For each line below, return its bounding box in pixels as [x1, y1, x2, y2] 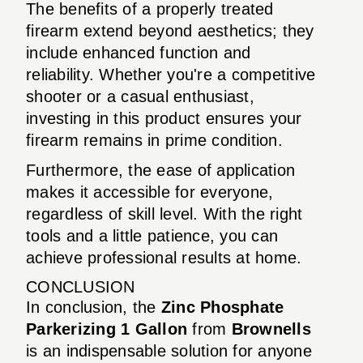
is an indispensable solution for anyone [26, 341, 312, 360]
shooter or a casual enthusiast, [26, 87, 254, 105]
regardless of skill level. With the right [26, 204, 303, 223]
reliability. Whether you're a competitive [26, 65, 316, 83]
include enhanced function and [26, 43, 251, 62]
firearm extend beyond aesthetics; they [26, 21, 314, 40]
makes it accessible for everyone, [26, 182, 274, 201]
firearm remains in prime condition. [26, 130, 283, 149]
